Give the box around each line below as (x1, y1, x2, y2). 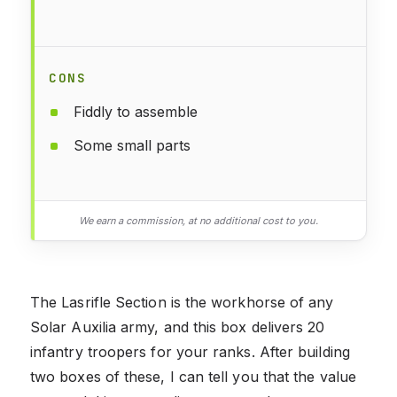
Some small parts (74, 136, 191, 154)
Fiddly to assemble (74, 102, 198, 121)
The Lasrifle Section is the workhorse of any (30, 292, 334, 311)
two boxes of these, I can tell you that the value (30, 367, 356, 385)
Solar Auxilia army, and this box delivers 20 (30, 317, 325, 336)
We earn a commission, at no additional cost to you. (79, 214, 318, 227)
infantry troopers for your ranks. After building (30, 342, 350, 361)
